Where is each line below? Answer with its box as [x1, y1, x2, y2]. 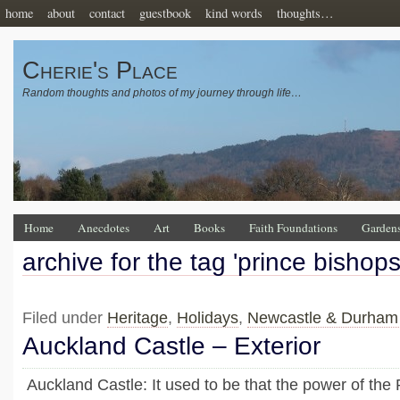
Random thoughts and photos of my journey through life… [22, 87, 302, 99]
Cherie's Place [22, 57, 178, 84]
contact [89, 4, 125, 21]
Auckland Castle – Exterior [22, 332, 321, 361]
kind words [205, 4, 262, 21]
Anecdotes [78, 220, 129, 236]
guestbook [139, 4, 191, 21]
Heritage [107, 309, 168, 328]
